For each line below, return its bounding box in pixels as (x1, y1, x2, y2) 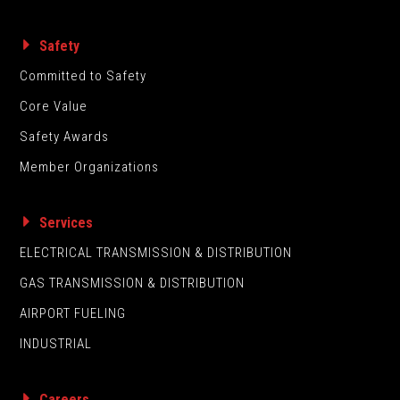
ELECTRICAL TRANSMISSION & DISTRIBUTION (20, 245, 293, 261)
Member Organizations (20, 159, 160, 175)
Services (39, 214, 94, 231)
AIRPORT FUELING (20, 305, 127, 321)
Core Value (20, 98, 88, 114)
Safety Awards (20, 129, 110, 145)
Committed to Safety (20, 68, 147, 84)
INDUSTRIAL (20, 336, 93, 352)
